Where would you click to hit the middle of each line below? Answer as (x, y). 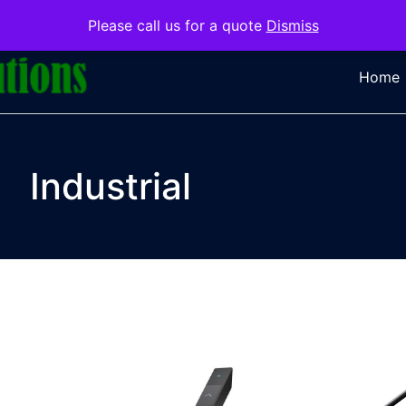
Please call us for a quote (177, 25)
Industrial (111, 186)
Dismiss (292, 25)
